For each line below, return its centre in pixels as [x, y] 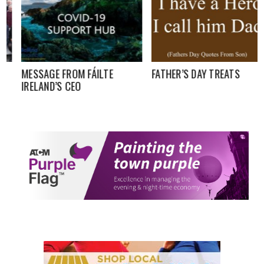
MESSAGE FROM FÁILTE [52, 73]
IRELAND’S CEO [37, 86]
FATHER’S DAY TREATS [181, 73]
